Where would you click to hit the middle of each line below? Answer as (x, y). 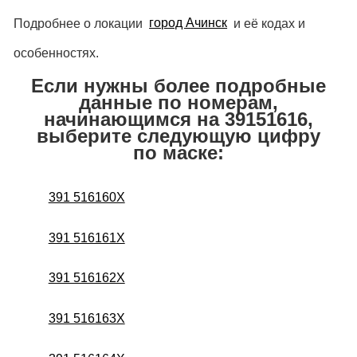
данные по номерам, (178, 102)
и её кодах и (268, 23)
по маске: (178, 152)
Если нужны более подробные (178, 85)
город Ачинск (188, 23)
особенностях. (56, 53)
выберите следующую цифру (178, 135)
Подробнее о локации (79, 23)
